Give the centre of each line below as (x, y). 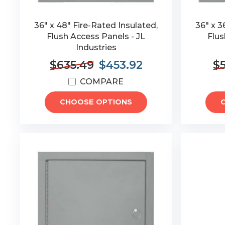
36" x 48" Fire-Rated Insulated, (96, 25)
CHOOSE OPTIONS (96, 102)
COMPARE (102, 82)
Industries (96, 47)
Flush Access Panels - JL (96, 36)
